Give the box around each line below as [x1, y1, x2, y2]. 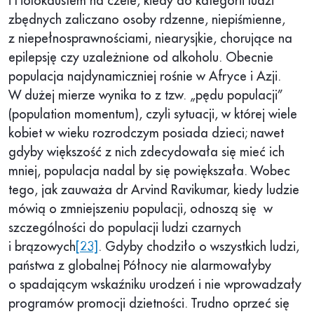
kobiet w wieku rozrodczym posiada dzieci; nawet [8, 127, 284, 140]
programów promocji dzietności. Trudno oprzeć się [8, 297, 289, 310]
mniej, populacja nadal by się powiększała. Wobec [8, 165, 290, 178]
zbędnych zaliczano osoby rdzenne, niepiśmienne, [8, 13, 285, 27]
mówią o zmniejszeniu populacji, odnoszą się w [8, 203, 273, 216]
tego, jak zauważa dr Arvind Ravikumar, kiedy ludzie [8, 184, 299, 197]
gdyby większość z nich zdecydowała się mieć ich [8, 146, 285, 159]
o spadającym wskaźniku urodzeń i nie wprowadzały [8, 278, 301, 292]
